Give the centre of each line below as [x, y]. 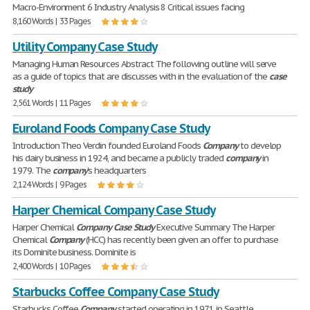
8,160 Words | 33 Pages [52, 21]
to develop [259, 146]
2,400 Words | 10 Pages [52, 266]
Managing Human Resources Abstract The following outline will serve [145, 64]
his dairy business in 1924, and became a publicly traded [119, 158]
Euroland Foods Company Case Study [111, 128]
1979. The [33, 171]
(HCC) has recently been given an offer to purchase [181, 240]
